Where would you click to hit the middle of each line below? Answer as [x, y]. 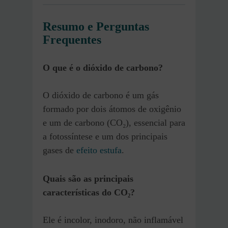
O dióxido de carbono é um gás [101, 95]
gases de [60, 150]
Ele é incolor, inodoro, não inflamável [113, 220]
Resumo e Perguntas [96, 26]
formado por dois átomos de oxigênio [112, 109]
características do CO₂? [89, 192]
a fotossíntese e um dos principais [105, 136]
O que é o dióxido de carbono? [103, 67]
